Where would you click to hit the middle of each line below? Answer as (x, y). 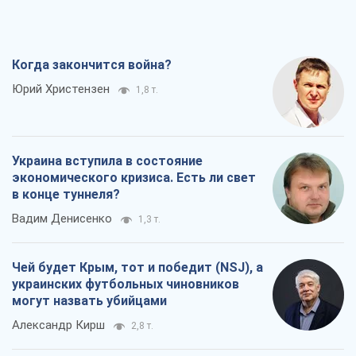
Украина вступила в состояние (107, 161)
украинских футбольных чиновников (126, 284)
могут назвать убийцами (89, 300)
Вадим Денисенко (62, 218)
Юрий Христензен (61, 89)
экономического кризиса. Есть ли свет (134, 177)
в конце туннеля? (66, 194)
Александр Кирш (58, 325)
